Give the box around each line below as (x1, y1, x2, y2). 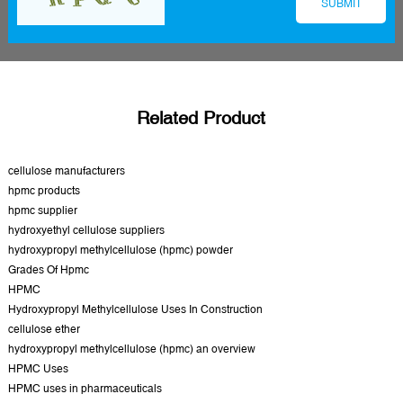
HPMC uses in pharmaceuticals (7, 381, 162, 395)
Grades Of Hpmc (7, 263, 89, 276)
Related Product (137, 106, 266, 128)
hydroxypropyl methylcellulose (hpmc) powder (7, 243, 233, 256)
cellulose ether (7, 322, 80, 336)
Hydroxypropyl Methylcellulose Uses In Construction (7, 302, 263, 316)
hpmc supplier (7, 203, 77, 217)
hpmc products (7, 184, 80, 197)
